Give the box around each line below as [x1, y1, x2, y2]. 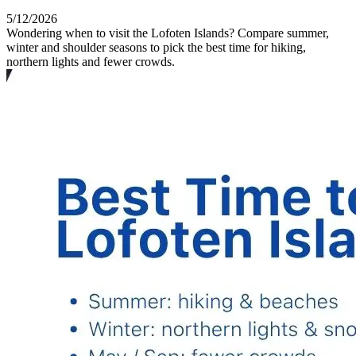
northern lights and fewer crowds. [6, 54, 175, 68]
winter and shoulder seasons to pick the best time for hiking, [6, 40, 306, 54]
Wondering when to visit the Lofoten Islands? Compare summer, [6, 25, 329, 40]
